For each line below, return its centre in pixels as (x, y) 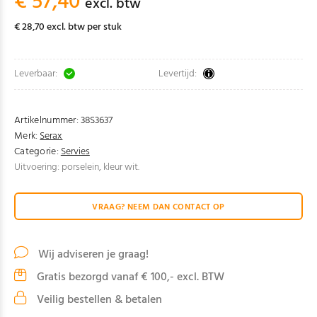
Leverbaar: (36, 74)
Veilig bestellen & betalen (98, 300)
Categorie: (36, 152)
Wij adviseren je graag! (92, 255)
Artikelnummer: (46, 121)
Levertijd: (178, 74)
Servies (75, 152)
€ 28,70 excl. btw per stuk (68, 27)
